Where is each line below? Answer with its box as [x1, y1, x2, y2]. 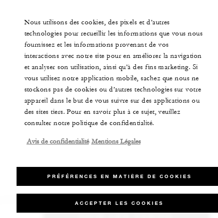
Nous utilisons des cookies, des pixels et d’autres [24, 18, 170, 27]
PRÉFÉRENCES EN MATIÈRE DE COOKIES [47, 173, 192, 180]
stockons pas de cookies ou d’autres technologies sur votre [24, 85, 201, 94]
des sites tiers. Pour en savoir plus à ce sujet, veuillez [24, 108, 181, 116]
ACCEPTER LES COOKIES [75, 200, 163, 206]
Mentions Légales [91, 137, 141, 146]
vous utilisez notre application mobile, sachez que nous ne [24, 74, 199, 83]
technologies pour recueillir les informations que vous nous [24, 29, 203, 38]
